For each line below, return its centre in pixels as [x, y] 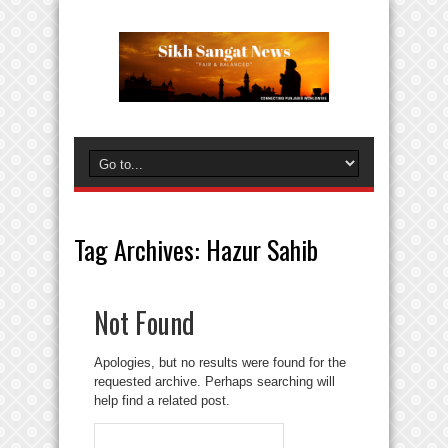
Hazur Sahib [262, 249]
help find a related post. [162, 400]
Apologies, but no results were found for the [220, 362]
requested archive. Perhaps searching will [214, 381]
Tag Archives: [140, 249]
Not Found [144, 322]
